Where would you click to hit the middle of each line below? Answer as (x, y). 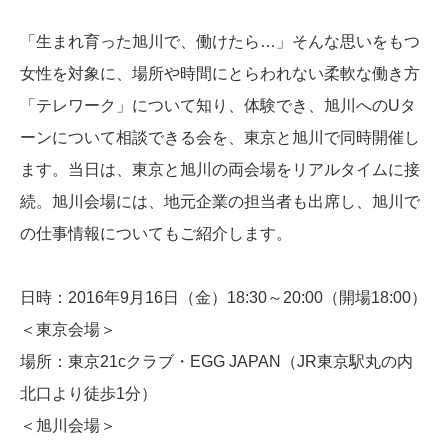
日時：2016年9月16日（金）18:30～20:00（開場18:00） (223, 298)
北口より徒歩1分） (88, 394)
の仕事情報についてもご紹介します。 (156, 234)
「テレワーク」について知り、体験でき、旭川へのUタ (218, 106)
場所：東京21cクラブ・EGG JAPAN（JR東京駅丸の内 (216, 362)
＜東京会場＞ (68, 330)
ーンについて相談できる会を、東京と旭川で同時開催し (220, 138)
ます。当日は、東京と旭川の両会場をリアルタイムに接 (220, 170)
